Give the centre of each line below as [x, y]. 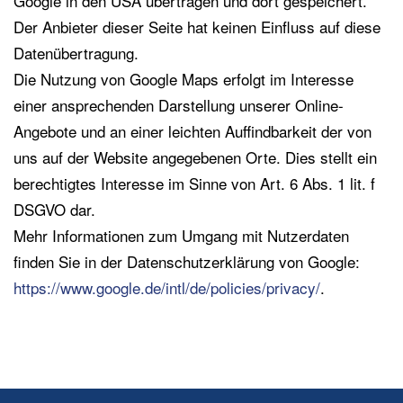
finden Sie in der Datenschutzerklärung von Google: [187, 261]
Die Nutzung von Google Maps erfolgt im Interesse [184, 79]
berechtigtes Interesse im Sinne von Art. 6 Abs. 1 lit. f [194, 183]
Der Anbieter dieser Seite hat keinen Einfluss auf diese [197, 27]
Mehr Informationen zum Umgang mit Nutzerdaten [181, 235]
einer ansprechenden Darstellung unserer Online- [179, 105]
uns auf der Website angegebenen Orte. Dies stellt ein [195, 157]
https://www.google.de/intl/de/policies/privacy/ [167, 287]
